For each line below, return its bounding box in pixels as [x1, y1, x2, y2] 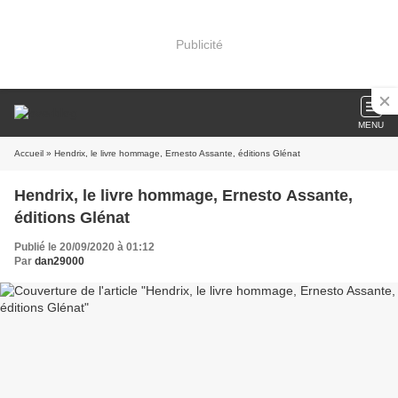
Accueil [14, 148, 44, 158]
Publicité [175, 36, 223, 52]
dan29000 [35, 255, 84, 267]
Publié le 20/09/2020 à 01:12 [14, 241, 155, 253]
